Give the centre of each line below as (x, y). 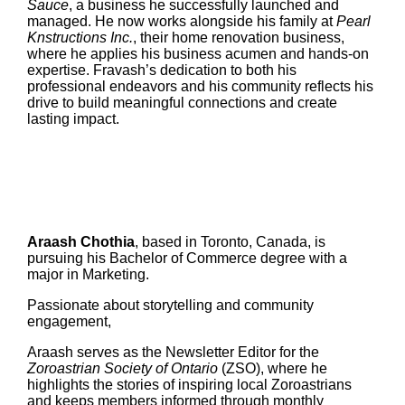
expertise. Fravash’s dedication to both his (161, 70)
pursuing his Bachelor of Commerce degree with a (187, 259)
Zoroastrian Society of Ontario (122, 369)
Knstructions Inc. (80, 37)
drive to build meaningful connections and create (182, 102)
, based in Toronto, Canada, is (230, 242)
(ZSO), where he (272, 369)
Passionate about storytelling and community (170, 306)
